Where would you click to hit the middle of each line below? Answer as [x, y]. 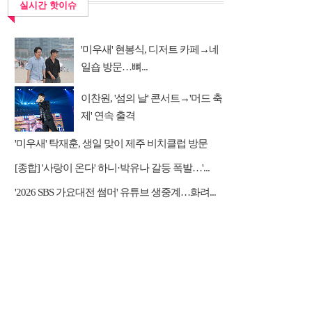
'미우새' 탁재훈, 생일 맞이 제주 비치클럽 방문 [111, 143]
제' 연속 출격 [108, 116]
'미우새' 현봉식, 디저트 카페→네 [150, 49]
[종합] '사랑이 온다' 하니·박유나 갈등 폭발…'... [112, 168]
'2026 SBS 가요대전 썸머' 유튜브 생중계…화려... [115, 192]
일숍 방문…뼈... [114, 67]
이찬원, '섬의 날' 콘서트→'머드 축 [151, 98]
